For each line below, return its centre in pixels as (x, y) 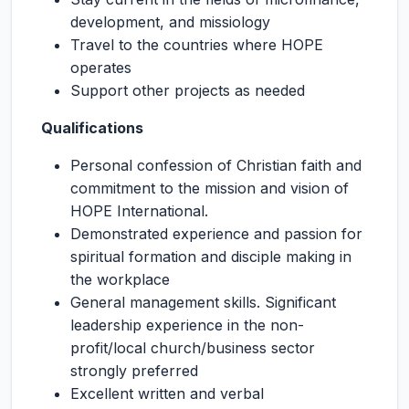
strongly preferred (134, 371)
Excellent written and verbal (167, 393)
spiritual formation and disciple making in (211, 257)
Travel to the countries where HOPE (197, 45)
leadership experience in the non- (187, 325)
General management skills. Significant (203, 302)
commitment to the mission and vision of (210, 188)
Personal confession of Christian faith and (216, 165)
